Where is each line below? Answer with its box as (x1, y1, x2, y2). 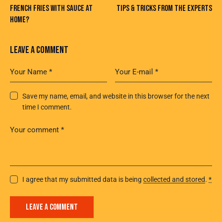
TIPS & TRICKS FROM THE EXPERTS (116, 3, 212, 13)
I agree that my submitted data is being (22, 175, 144, 184)
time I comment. (22, 103, 72, 111)
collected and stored (143, 175, 206, 184)
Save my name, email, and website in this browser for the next (22, 92, 210, 100)
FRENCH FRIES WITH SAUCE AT (10, 3, 93, 13)
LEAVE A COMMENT (10, 44, 68, 56)
